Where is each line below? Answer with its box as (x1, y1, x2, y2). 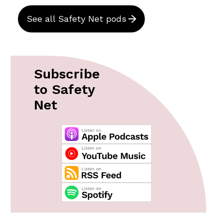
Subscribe (34, 66, 100, 82)
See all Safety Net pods (27, 14, 126, 24)
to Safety (34, 81, 94, 98)
